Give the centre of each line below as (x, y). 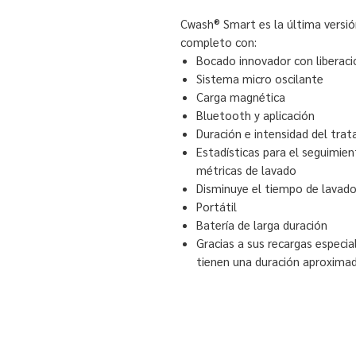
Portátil (217, 206)
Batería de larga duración (262, 224)
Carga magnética (241, 96)
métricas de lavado (246, 169)
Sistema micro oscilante (260, 78)
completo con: (219, 41)
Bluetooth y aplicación (255, 114)
